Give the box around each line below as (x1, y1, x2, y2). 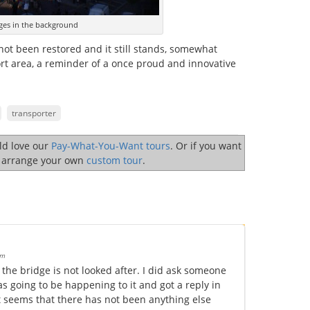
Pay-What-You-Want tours (51, 139, 170, 152)
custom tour (86, 154, 143, 167)
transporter (12, 107, 56, 119)
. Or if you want (170, 139, 241, 152)
